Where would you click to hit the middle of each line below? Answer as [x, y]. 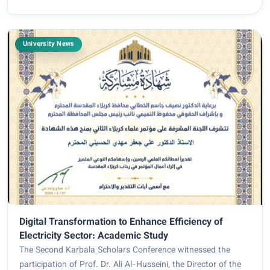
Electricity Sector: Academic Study [94, 237]
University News [49, 45]
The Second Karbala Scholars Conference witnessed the [125, 251]
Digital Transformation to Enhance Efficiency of [121, 223]
